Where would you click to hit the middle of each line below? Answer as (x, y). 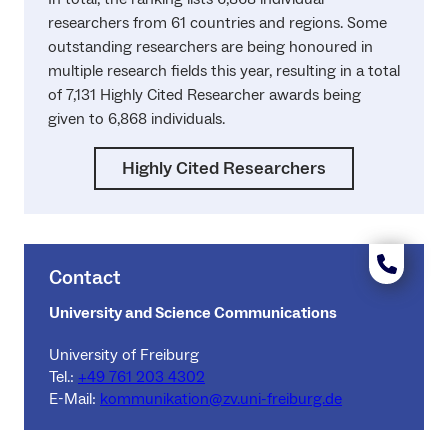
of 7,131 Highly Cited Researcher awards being (204, 94)
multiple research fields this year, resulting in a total (224, 70)
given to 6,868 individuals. (136, 118)
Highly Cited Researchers (224, 168)
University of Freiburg (124, 354)
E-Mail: (74, 398)
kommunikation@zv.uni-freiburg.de (221, 398)
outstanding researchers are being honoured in (210, 46)
